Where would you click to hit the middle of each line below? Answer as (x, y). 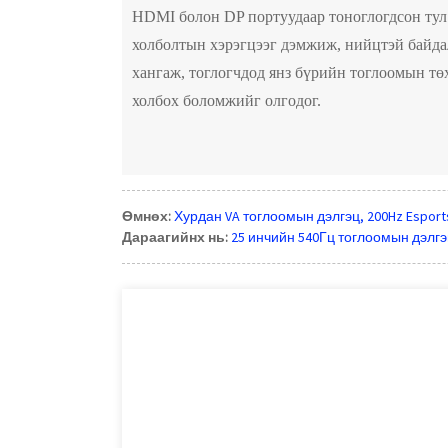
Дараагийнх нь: (175, 236)
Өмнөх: (146, 215)
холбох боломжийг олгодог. (226, 100)
